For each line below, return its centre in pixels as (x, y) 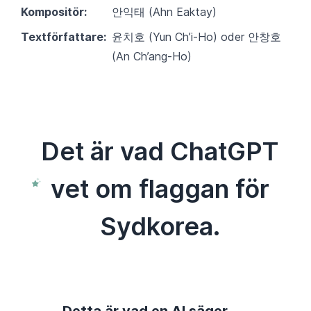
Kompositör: (54, 12)
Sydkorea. (160, 227)
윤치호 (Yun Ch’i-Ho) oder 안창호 (196, 37)
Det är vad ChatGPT (160, 152)
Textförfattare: (64, 37)
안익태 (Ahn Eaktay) (164, 12)
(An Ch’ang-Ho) (152, 57)
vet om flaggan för (160, 189)
